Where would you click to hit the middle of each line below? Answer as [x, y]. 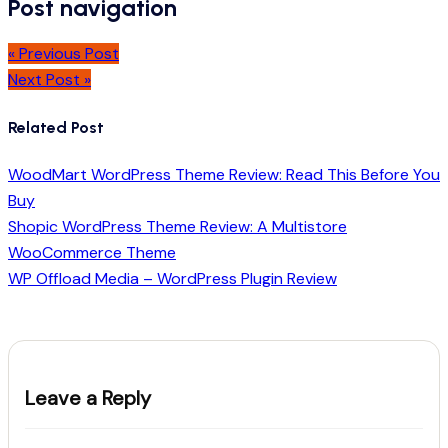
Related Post [56, 127]
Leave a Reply [88, 397]
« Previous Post [63, 54]
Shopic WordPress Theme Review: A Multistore [177, 226]
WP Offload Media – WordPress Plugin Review [172, 278]
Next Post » [49, 80]
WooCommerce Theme [92, 252]
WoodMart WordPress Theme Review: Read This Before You [224, 174]
